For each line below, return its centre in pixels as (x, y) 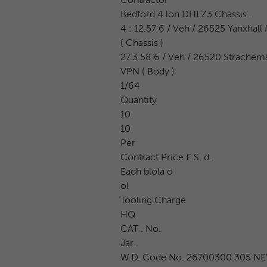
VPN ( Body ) (147, 71)
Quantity (138, 100)
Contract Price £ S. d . (167, 157)
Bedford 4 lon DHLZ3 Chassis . (186, 14)
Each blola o (146, 171)
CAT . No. (140, 228)
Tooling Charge (153, 200)
